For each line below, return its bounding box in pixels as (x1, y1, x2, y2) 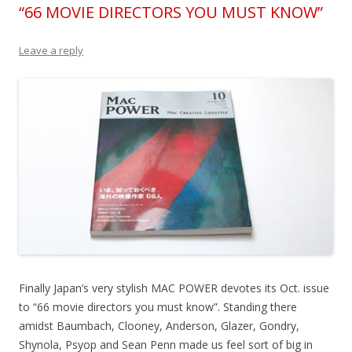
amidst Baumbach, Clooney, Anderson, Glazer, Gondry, (19, 318, 299, 334)
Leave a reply (19, 43, 83, 58)
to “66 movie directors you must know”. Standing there (19, 299, 297, 315)
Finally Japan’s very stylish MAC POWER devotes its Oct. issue (19, 280, 329, 296)
